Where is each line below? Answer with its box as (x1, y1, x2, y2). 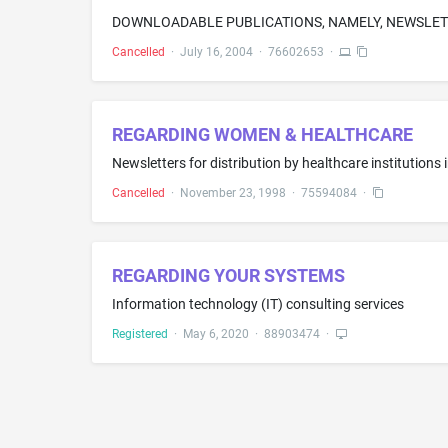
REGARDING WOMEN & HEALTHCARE (112, 124, 413, 145)
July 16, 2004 (180, 45, 253, 59)
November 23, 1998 (180, 186, 286, 200)
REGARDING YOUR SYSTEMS (112, 265, 345, 286)
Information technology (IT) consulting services (112, 296, 404, 312)
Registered (112, 327, 168, 341)
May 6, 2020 (183, 327, 249, 341)
